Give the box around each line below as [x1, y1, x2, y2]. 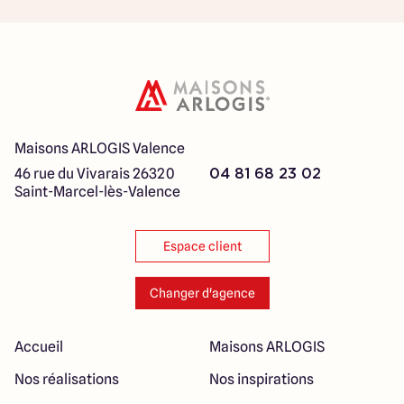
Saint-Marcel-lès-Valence [14, 183, 180, 200]
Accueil [14, 338, 63, 355]
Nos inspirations [209, 371, 314, 388]
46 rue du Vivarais [14, 165, 130, 182]
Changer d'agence [149, 286, 255, 300]
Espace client [162, 239, 242, 253]
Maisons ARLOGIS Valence [14, 140, 185, 157]
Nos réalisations [14, 371, 119, 388]
